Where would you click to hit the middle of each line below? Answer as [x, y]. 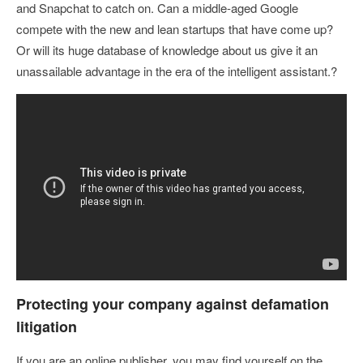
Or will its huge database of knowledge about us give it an [167, 50]
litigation [47, 326]
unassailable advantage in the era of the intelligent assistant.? [177, 71]
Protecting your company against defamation [173, 303]
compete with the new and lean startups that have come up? [175, 29]
